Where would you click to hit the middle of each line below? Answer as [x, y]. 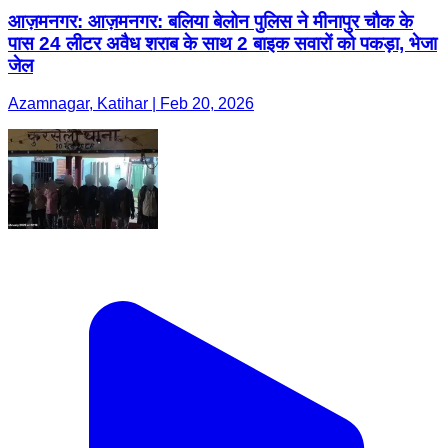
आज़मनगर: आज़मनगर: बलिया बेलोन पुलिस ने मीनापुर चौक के [210, 21]
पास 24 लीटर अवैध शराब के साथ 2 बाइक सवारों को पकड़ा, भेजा [222, 43]
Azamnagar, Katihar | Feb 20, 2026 [131, 104]
